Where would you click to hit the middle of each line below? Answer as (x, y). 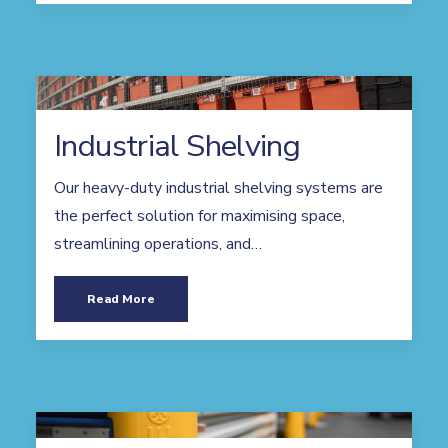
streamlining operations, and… (158, 244)
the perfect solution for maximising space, (199, 216)
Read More (121, 299)
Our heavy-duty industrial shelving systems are (218, 188)
